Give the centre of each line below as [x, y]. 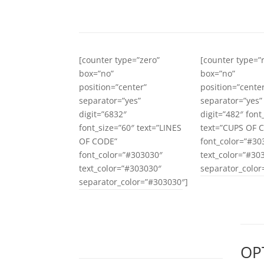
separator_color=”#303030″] [134, 181]
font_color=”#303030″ [121, 154]
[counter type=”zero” [120, 60]
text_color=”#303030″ [121, 168]
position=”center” [113, 87]
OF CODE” [98, 141]
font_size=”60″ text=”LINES [131, 127]
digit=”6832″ [103, 114]
